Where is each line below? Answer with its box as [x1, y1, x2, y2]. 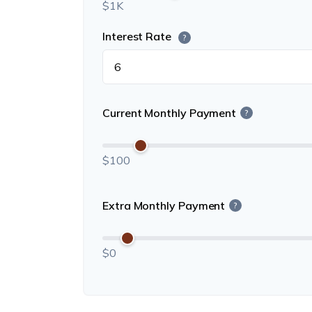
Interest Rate [102, 29, 174, 43]
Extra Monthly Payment [102, 198, 226, 213]
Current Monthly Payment [102, 106, 237, 120]
